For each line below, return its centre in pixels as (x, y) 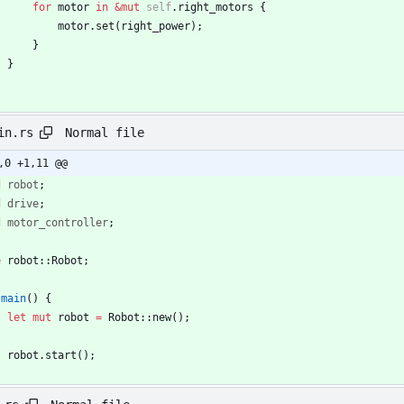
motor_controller (58, 223)
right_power (156, 27)
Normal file (105, 132)
